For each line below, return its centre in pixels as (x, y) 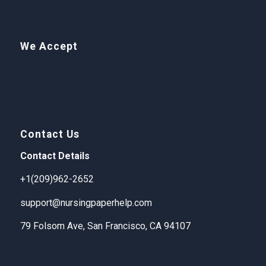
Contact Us (50, 134)
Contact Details (55, 156)
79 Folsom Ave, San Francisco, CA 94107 (105, 226)
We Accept (49, 47)
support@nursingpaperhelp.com (86, 202)
